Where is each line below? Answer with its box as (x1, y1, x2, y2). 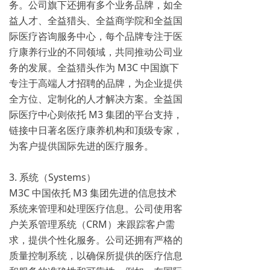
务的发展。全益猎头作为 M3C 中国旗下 (9, 61, 179, 74)
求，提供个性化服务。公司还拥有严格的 (9, 233, 183, 246)
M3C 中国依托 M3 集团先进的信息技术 (9, 186, 177, 199)
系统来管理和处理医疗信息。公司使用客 (9, 202, 183, 215)
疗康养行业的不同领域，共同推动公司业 (9, 45, 183, 58)
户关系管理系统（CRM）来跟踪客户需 (9, 218, 175, 231)
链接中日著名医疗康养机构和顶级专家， (9, 124, 183, 137)
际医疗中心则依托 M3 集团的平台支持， (9, 108, 183, 121)
